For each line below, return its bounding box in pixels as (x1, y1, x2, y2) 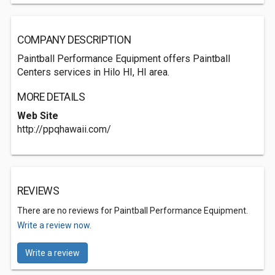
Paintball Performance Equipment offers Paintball (17, 53, 230, 64)
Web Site (17, 110, 58, 122)
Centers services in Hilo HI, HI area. (17, 66, 169, 78)
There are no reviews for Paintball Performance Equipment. (17, 206, 248, 215)
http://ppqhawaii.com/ (17, 123, 111, 135)
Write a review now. (17, 220, 91, 230)
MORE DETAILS (17, 91, 85, 103)
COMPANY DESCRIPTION (17, 34, 131, 46)
